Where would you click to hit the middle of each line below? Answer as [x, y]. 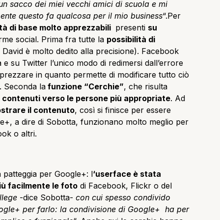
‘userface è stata [127, 174]
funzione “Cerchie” [85, 86]
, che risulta [146, 86]
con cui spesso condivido [122, 197]
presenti [130, 27]
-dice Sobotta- [46, 197]
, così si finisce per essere [123, 110]
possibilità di [131, 39]
